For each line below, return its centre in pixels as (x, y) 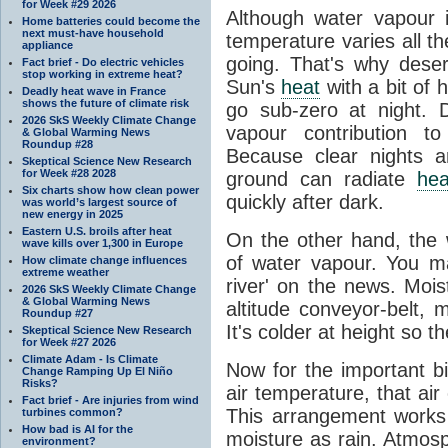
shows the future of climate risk (105, 102)
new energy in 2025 (72, 213)
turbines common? (72, 411)
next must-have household (93, 32)
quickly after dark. (305, 201)
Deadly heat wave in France (94, 90)
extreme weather (65, 271)
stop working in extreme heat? (102, 73)
